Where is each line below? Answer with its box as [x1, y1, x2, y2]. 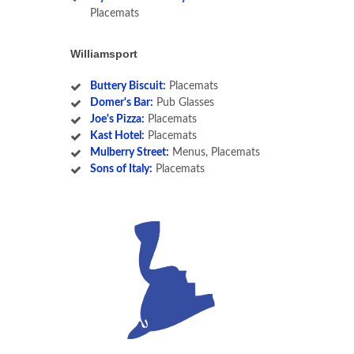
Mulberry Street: [89, 147, 169, 159]
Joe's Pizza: [89, 114, 145, 126]
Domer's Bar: [89, 97, 153, 109]
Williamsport [70, 47, 137, 61]
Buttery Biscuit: [89, 81, 166, 92]
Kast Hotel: [89, 130, 145, 142]
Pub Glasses [153, 97, 214, 109]
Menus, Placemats [168, 147, 260, 159]
